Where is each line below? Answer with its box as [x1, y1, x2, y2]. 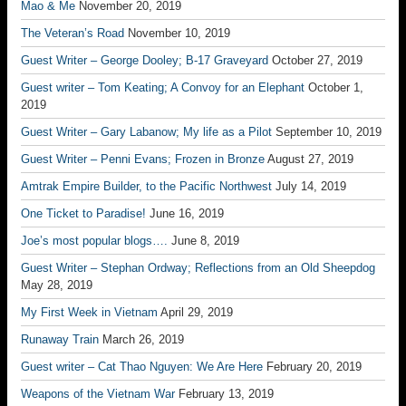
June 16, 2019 [150, 207, 224, 220]
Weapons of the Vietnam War [21, 387, 175, 401]
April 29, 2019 [160, 305, 233, 319]
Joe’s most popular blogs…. [21, 234, 168, 247]
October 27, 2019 [272, 53, 362, 67]
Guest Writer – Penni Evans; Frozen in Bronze [21, 152, 265, 166]
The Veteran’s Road [21, 26, 124, 40]
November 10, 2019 [128, 26, 230, 40]
